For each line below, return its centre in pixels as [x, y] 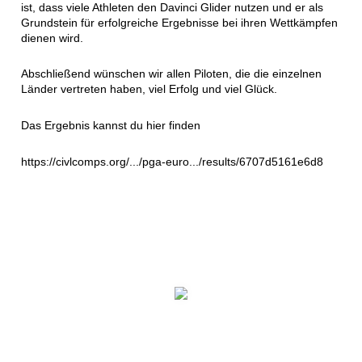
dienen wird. [52, 38]
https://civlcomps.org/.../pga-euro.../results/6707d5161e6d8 [172, 161]
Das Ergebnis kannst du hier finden [110, 125]
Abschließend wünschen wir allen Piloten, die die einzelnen [171, 74]
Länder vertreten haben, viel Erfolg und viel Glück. [149, 89]
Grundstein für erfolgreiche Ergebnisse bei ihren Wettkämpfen [179, 22]
